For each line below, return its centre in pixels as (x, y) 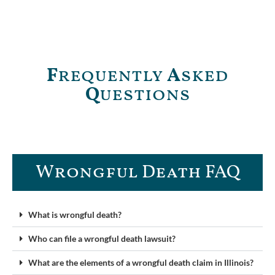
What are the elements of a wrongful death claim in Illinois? (141, 262)
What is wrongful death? (75, 214)
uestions (145, 95)
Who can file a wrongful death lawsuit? (102, 238)
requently (112, 76)
